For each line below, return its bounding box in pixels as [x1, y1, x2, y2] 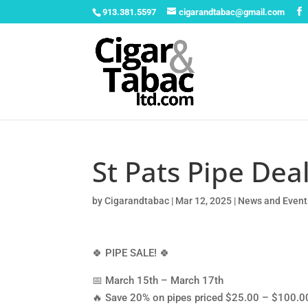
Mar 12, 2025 [175, 195, 232, 206]
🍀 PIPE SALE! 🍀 [92, 247, 170, 259]
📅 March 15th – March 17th [92, 274, 224, 287]
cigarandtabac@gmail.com [179, 6, 285, 17]
